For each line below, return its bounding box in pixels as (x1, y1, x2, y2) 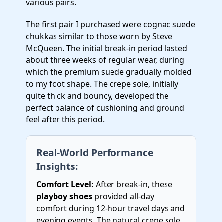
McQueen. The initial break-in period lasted (26, 43, 187, 54)
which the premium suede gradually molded (26, 66, 192, 77)
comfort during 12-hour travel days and (36, 203, 185, 214)
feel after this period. (26, 114, 105, 125)
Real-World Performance (36, 146, 153, 159)
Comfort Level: (36, 179, 94, 190)
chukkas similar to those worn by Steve (26, 31, 172, 42)
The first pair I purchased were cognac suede (26, 19, 195, 30)
